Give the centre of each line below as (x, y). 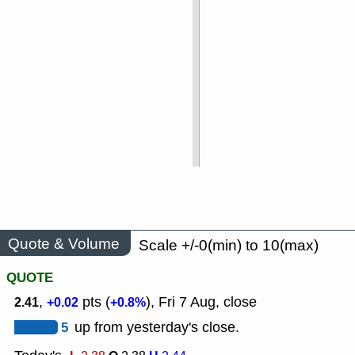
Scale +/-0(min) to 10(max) (229, 246)
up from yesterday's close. (157, 328)
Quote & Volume (64, 243)
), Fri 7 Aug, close (201, 302)
